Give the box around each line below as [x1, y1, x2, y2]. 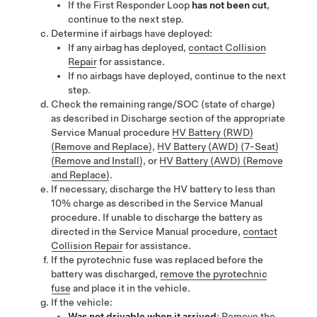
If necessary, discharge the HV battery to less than [51, 183, 275, 195]
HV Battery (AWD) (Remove [159, 155, 283, 166]
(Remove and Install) [51, 155, 143, 166]
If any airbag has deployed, [68, 42, 188, 53]
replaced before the [173, 254, 263, 265]
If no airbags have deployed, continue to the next [68, 70, 286, 81]
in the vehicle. [125, 282, 190, 294]
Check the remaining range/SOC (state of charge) [51, 98, 275, 110]
